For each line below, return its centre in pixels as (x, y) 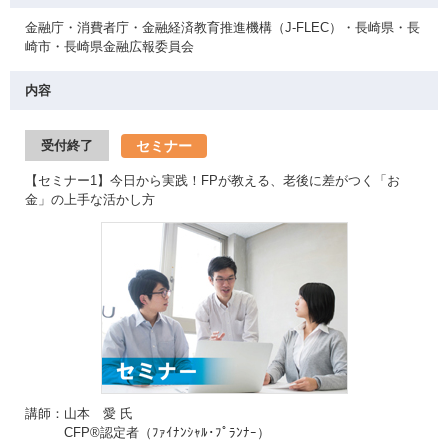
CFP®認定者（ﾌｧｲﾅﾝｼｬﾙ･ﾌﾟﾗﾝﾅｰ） (147, 432)
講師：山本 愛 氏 (79, 413)
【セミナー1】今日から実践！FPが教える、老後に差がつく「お (212, 180)
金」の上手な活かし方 (90, 199)
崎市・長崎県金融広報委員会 (109, 46)
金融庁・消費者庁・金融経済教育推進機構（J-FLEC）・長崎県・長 (222, 27)
